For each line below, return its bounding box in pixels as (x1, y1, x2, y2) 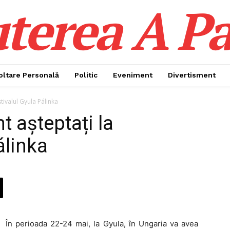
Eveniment (113, 71, 152, 79)
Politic (74, 71, 98, 79)
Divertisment (168, 71, 216, 79)
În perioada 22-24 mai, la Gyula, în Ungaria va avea (6, 219, 198, 228)
